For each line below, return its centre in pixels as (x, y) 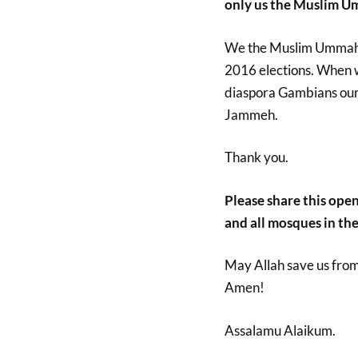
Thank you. (256, 157)
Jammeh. (251, 114)
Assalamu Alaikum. (280, 330)
